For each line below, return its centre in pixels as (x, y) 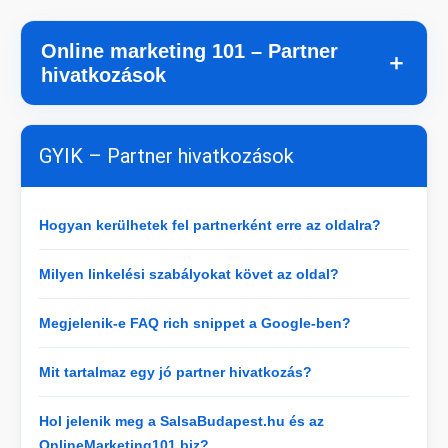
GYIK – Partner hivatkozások (166, 156)
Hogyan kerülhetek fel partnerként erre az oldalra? (210, 225)
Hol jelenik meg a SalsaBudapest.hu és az (181, 421)
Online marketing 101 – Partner (189, 51)
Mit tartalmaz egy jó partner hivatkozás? (175, 372)
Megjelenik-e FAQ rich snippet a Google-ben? (195, 323)
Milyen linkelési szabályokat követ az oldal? (189, 274)
